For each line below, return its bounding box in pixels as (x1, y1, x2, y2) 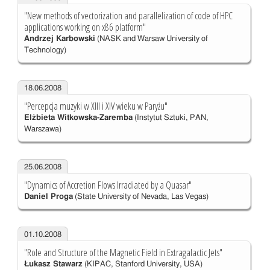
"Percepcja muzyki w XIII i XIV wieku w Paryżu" (24, 99, 168, 113)
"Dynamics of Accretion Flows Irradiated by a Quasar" (24, 178, 192, 192)
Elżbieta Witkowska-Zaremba (24, 114, 133, 122)
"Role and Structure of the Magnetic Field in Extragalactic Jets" (24, 246, 222, 260)
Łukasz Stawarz (24, 260, 83, 269)
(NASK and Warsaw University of (95, 35, 208, 43)
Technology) (24, 46, 66, 55)
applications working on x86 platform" (24, 20, 146, 34)
